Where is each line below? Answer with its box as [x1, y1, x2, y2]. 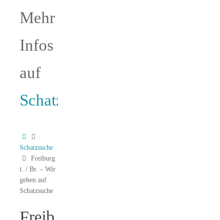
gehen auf [20, 176, 47, 184]
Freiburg [30, 154, 55, 162]
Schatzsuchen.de [20, 91, 129, 109]
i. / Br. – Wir [20, 165, 55, 173]
